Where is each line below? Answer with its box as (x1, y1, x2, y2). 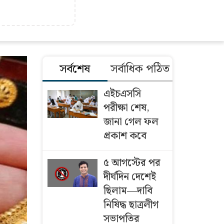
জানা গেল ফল (103, 114, 158, 130)
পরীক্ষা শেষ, (103, 100, 149, 116)
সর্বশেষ (59, 60, 90, 78)
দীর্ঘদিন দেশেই (103, 169, 156, 185)
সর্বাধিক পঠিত (110, 60, 169, 78)
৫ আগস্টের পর (103, 155, 160, 171)
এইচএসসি (103, 86, 141, 102)
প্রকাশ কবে (103, 128, 146, 144)
